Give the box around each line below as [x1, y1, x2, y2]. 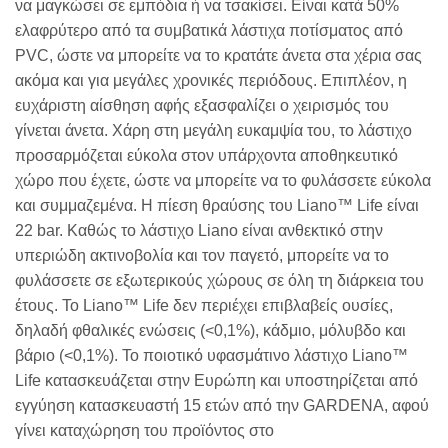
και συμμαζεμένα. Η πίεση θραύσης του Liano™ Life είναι [15, 197, 419, 215]
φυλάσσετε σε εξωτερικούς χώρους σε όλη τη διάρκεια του [15, 272, 424, 290]
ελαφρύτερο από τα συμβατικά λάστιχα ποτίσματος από [15, 22, 403, 40]
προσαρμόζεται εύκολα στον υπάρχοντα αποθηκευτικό [15, 147, 398, 165]
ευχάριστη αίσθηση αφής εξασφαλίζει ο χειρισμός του [15, 97, 389, 115]
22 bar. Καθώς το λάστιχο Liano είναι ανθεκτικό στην [15, 222, 383, 240]
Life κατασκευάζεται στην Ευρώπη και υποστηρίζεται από [15, 372, 418, 390]
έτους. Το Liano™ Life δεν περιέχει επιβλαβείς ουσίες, [15, 297, 393, 315]
